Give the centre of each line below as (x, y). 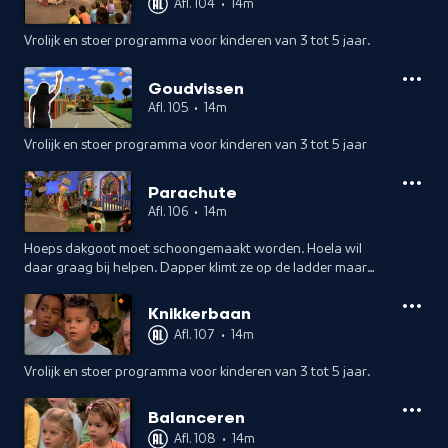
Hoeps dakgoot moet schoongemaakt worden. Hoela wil (193, 249)
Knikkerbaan (199, 314)
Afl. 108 (195, 438)
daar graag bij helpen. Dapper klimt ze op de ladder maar (195, 268)
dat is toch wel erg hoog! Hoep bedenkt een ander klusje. (194, 287)
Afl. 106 (168, 211)
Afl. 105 (168, 107)
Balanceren (196, 418)
